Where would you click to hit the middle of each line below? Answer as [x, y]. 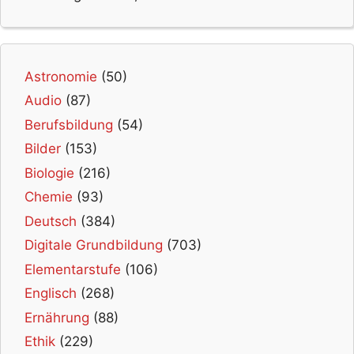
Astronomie [61, 76]
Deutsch [51, 221]
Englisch [51, 294]
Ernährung [57, 317]
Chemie [49, 197]
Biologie [49, 173]
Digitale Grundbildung [94, 245]
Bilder [43, 149]
